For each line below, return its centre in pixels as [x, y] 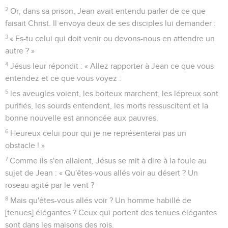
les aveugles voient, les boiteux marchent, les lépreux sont [115, 93]
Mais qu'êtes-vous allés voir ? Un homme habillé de [101, 200]
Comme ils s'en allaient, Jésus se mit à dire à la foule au [108, 161]
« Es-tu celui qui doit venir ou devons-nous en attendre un [112, 38]
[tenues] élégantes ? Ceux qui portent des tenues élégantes [111, 212]
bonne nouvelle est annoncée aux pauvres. [82, 118]
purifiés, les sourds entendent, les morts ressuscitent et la [107, 106]
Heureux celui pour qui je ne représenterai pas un [98, 133]
